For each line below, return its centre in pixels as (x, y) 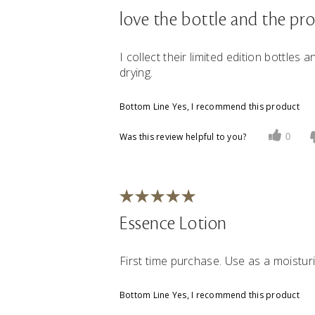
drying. (136, 73)
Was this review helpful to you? (183, 137)
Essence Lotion (173, 224)
